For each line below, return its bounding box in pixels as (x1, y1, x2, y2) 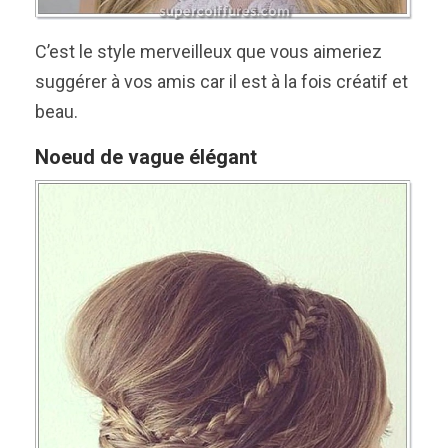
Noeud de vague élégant (35, 145, 257, 170)
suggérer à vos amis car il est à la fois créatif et (35, 71, 408, 93)
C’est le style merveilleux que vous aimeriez (35, 41, 382, 63)
